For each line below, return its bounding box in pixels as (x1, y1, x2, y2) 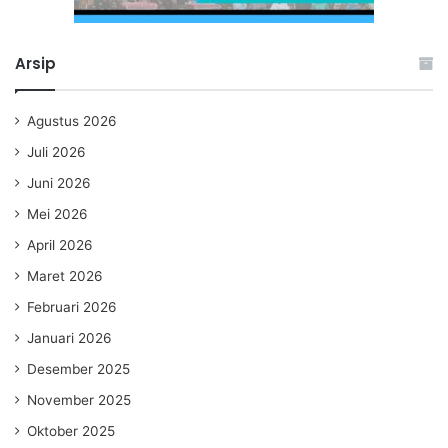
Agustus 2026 (27, 112, 117, 129)
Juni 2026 (27, 174, 91, 191)
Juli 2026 (27, 143, 86, 160)
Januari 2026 (27, 329, 112, 346)
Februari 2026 (27, 298, 117, 315)
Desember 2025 (27, 360, 130, 377)
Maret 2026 (27, 267, 103, 284)
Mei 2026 (27, 205, 88, 222)
